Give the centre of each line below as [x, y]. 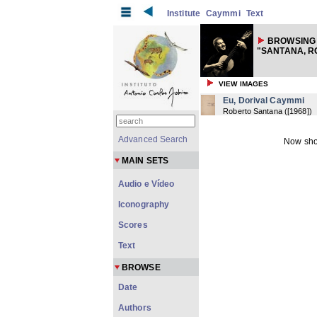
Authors [135, 308]
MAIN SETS [145, 161]
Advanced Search [153, 139]
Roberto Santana [253, 111]
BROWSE [141, 267]
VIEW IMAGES [244, 84]
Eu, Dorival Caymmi [264, 100]
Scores [133, 225]
